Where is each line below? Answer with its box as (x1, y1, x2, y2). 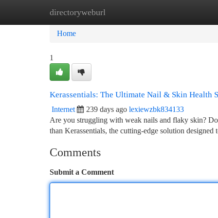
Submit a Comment (50, 168, 114, 176)
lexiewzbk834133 (129, 105, 184, 113)
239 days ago (86, 105, 127, 113)
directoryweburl (50, 7, 106, 17)
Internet (52, 105, 75, 113)
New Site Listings (98, 8, 153, 16)
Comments (50, 146, 101, 159)
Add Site (167, 8, 195, 16)
